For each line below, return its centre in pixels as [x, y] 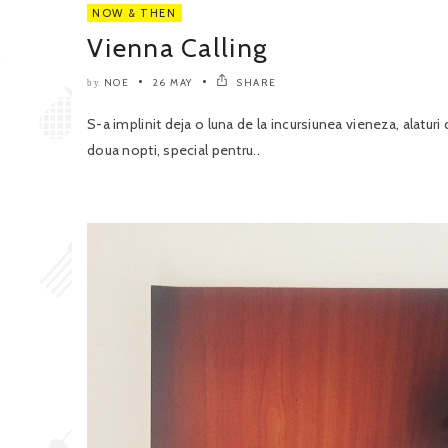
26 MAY [172, 83]
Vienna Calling [177, 48]
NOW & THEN [134, 13]
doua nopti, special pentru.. [173, 150]
